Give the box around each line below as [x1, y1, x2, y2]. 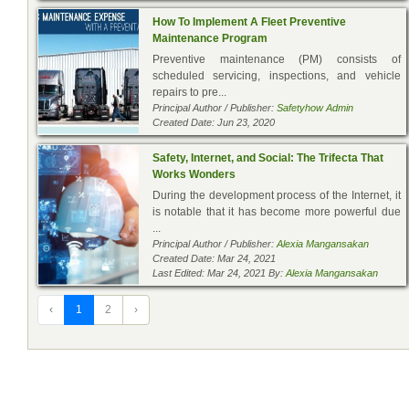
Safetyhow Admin [277, 101, 353, 113]
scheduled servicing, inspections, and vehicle [152, 68, 401, 82]
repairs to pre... [152, 85, 226, 99]
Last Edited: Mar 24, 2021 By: [152, 267, 286, 278]
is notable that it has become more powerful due [152, 204, 401, 218]
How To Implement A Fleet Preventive [152, 15, 346, 28]
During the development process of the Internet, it [152, 188, 401, 202]
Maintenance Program [152, 31, 267, 45]
